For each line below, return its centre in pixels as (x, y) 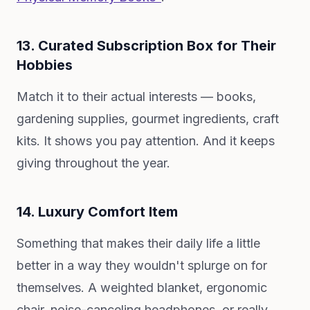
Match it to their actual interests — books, (136, 97)
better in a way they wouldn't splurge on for (142, 265)
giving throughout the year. (93, 163)
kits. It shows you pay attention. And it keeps (146, 141)
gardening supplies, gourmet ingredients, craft (148, 119)
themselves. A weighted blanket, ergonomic (142, 288)
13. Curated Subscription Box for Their (146, 46)
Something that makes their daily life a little (138, 243)
